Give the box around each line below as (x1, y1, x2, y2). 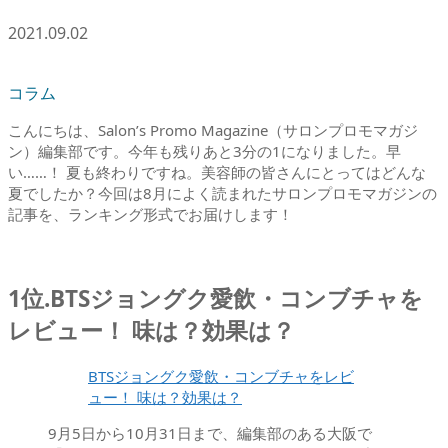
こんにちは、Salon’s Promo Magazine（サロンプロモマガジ (8, 119, 418, 140)
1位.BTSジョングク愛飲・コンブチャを (8, 283, 423, 315)
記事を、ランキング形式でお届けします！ (8, 203, 293, 224)
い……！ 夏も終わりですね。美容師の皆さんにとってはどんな (8, 161, 426, 182)
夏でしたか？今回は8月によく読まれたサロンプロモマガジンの (8, 182, 437, 203)
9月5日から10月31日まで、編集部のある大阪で (48, 423, 372, 444)
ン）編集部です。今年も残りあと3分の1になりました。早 (8, 140, 401, 161)
